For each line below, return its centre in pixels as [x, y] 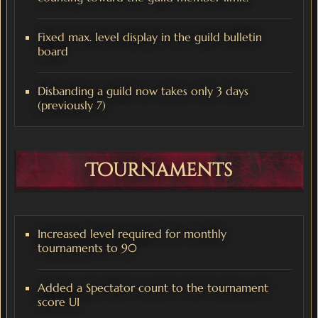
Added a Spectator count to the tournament [153, 288]
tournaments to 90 [87, 248]
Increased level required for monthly [132, 234]
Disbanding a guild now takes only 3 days [143, 91]
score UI [59, 302]
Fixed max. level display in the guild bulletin [150, 37]
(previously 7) [72, 105]
